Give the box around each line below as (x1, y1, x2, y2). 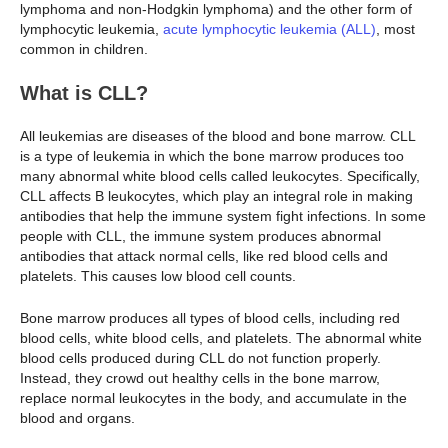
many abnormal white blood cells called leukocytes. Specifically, (20, 167, 420, 184)
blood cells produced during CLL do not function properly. (20, 350, 381, 367)
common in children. (20, 40, 148, 57)
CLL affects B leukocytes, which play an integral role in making (20, 187, 413, 204)
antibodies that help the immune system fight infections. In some (20, 207, 426, 224)
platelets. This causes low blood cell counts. (20, 267, 300, 284)
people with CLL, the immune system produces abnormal (20, 227, 381, 244)
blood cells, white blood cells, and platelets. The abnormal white (20, 330, 422, 347)
